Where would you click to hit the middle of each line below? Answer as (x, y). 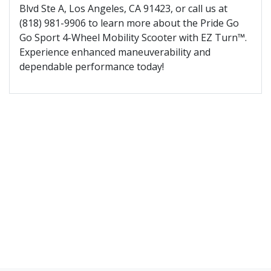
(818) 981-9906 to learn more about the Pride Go (129, 23)
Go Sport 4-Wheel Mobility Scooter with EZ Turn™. (133, 37)
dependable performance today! (92, 66)
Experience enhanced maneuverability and (115, 52)
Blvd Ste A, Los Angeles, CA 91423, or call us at (123, 8)
